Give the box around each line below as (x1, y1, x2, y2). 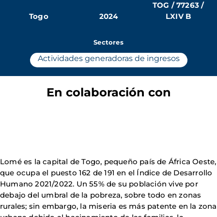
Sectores (93, 38, 124, 46)
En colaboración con (46, 85, 171, 99)
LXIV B (166, 12, 191, 21)
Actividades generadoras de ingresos (37, 54, 180, 63)
